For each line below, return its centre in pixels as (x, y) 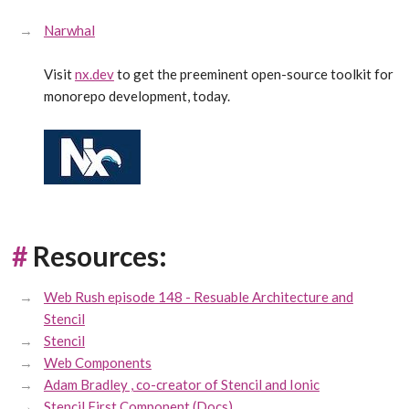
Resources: (100, 256)
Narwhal (69, 30)
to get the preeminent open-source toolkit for (253, 74)
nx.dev (94, 74)
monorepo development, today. (136, 96)
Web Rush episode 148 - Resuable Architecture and (198, 297)
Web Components (97, 363)
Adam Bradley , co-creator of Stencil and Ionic (181, 385)
